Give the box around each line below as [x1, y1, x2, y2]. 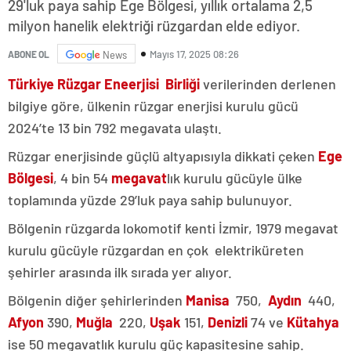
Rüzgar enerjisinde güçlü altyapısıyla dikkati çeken [8, 147, 318, 165]
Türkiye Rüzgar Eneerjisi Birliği [8, 75, 200, 93]
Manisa [186, 291, 230, 309]
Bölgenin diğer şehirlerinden [8, 291, 186, 309]
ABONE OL [8, 48, 49, 60]
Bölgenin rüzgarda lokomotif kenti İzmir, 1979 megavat [8, 219, 338, 237]
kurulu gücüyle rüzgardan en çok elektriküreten [8, 241, 304, 259]
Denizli [208, 313, 248, 331]
